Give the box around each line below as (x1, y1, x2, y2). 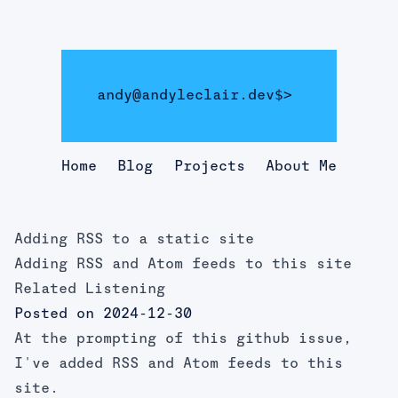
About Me (265, 160, 337, 174)
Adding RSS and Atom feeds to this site (14, 258, 352, 272)
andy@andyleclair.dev (97, 89, 275, 103)
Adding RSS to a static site (14, 233, 254, 247)
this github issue (192, 332, 343, 346)
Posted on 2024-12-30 (14, 307, 192, 322)
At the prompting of (14, 332, 192, 346)
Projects (173, 160, 245, 174)
